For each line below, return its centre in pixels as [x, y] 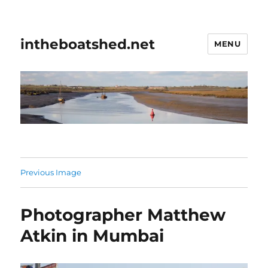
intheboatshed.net [88, 44]
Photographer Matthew [123, 215]
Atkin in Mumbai [92, 236]
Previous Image [51, 173]
